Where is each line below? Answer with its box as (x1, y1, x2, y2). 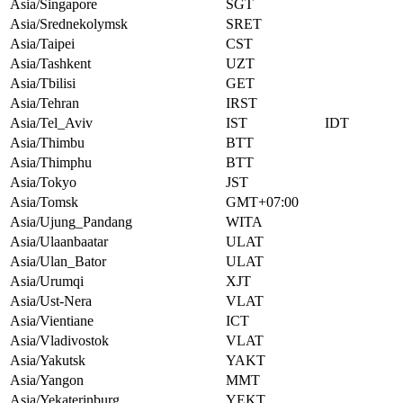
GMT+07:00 (226, 194, 299, 210)
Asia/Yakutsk (10, 353, 85, 369)
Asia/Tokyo (10, 175, 76, 191)
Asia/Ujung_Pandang (10, 214, 132, 230)
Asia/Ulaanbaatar (10, 234, 108, 250)
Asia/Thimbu (10, 135, 85, 151)
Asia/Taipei (10, 36, 75, 52)
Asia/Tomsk (10, 194, 78, 210)
